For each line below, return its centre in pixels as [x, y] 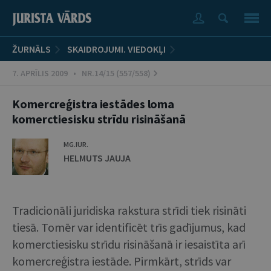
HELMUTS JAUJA [97, 158]
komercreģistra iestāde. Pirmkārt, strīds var [122, 261]
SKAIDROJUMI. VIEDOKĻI [116, 49]
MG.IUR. [76, 144]
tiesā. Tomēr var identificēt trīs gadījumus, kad [129, 227]
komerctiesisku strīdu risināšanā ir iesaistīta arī [129, 244]
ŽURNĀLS [31, 49]
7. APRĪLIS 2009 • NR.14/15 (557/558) [81, 73]
